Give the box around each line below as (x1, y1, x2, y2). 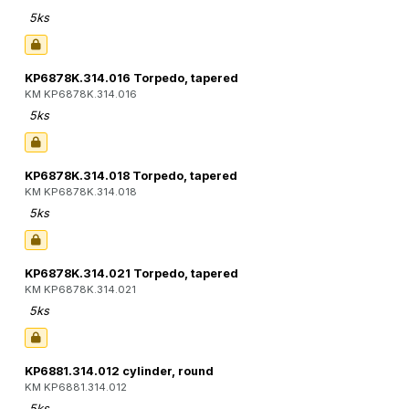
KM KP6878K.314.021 (25, 283, 136, 297)
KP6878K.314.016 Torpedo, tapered (25, 71, 238, 86)
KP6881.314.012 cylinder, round (25, 364, 214, 379)
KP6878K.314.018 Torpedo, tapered (25, 169, 237, 184)
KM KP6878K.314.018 (25, 185, 137, 199)
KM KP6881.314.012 (25, 381, 127, 394)
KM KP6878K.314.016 (25, 88, 137, 101)
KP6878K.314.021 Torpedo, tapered (25, 267, 238, 281)
